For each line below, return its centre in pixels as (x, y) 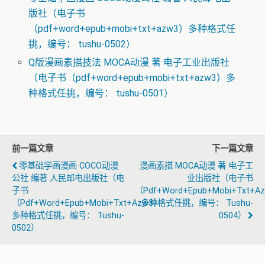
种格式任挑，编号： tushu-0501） (101, 93)
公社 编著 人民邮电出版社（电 (68, 178)
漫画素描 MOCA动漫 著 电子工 (196, 166)
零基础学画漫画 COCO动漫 (69, 166)
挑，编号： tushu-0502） (82, 44)
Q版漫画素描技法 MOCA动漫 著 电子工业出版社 (129, 62)
